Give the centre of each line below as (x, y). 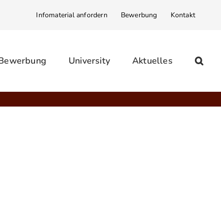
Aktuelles (152, 61)
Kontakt (183, 15)
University (89, 61)
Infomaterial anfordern (72, 15)
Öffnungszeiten (55, 193)
